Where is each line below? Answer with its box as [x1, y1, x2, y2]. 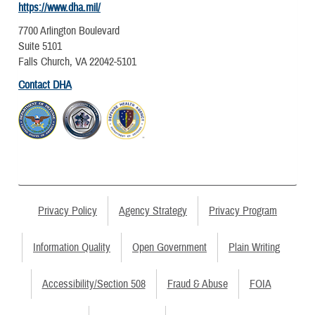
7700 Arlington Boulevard [18, 23, 120, 38]
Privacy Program [209, 203, 277, 218]
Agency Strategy [119, 203, 187, 218]
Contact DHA [18, 78, 72, 93]
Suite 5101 [18, 39, 62, 53]
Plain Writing [229, 240, 280, 255]
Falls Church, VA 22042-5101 [18, 54, 136, 69]
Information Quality [33, 240, 110, 255]
